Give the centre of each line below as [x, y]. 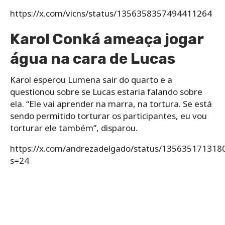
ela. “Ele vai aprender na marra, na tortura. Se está [111, 103]
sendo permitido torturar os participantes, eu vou [108, 116]
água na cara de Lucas [93, 59]
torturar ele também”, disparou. [74, 128]
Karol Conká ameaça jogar [107, 39]
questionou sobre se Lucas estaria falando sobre [106, 91]
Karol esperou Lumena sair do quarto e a [91, 79]
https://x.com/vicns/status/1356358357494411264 [111, 13]
